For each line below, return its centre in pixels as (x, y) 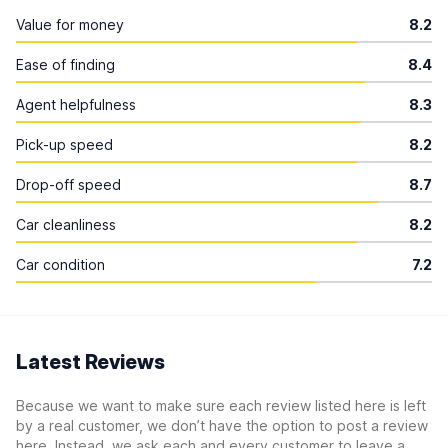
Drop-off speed (68, 184)
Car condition (60, 264)
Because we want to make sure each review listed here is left (221, 405)
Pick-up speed (64, 144)
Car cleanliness (66, 224)
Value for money (70, 24)
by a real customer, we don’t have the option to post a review (222, 425)
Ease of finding (65, 64)
